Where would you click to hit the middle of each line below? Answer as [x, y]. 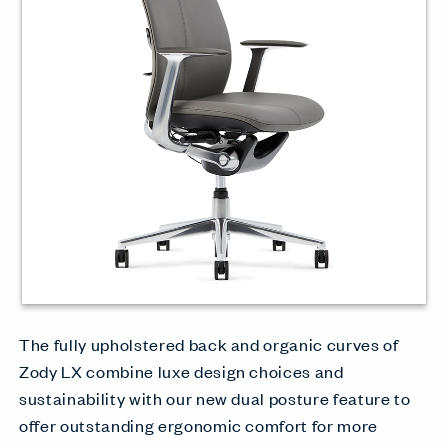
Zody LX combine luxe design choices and [181, 371]
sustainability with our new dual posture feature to [215, 398]
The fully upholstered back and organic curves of [209, 344]
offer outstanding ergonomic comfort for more [199, 425]
